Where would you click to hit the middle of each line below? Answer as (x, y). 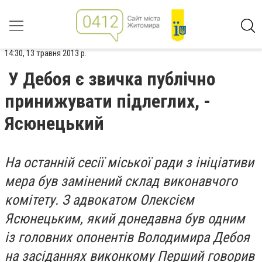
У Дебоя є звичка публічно (112, 79)
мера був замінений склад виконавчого (121, 181)
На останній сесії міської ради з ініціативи (129, 163)
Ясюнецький (54, 123)
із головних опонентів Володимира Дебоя (127, 237)
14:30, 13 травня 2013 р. (46, 53)
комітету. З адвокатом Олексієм (99, 200)
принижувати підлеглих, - (108, 101)
